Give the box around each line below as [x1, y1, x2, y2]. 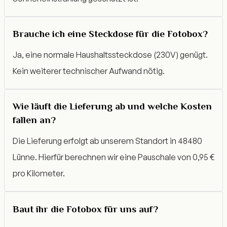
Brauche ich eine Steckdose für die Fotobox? [13, 28, 208, 39]
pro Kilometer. [13, 168, 65, 179]
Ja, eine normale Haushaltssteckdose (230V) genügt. [13, 49, 208, 60]
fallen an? [13, 115, 56, 126]
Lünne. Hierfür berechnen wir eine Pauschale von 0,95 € [13, 152, 214, 163]
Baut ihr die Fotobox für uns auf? [13, 203, 158, 214]
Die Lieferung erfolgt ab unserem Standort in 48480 [13, 136, 202, 146]
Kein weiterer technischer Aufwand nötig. [13, 65, 165, 76]
